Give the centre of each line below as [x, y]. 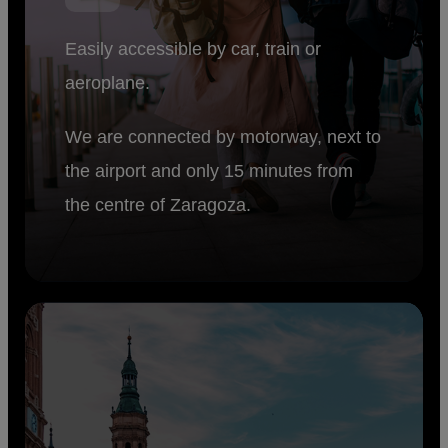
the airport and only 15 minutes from [209, 171]
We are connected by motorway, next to [223, 137]
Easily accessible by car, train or [193, 49]
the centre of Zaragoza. [158, 205]
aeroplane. [108, 83]
